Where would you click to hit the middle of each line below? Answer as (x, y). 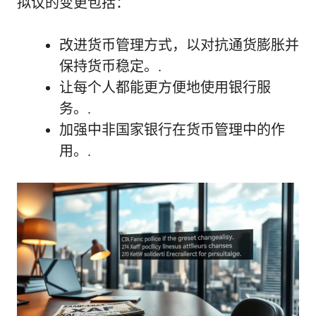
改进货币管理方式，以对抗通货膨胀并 (179, 45)
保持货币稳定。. (110, 66)
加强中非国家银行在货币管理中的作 (172, 129)
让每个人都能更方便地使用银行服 (165, 87)
